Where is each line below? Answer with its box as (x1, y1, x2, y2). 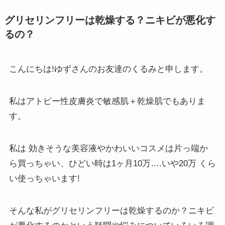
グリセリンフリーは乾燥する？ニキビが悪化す (4, 14, 215, 26)
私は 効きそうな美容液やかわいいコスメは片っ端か (9, 143, 208, 153)
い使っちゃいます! (9, 173, 80, 183)
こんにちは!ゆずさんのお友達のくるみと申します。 (9, 64, 208, 74)
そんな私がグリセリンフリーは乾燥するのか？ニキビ (9, 205, 214, 215)
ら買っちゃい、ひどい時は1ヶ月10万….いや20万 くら (9, 158, 216, 168)
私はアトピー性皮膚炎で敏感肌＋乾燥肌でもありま (9, 96, 205, 106)
